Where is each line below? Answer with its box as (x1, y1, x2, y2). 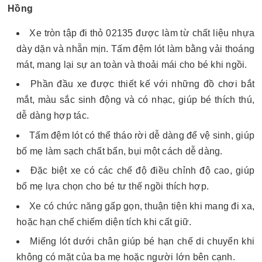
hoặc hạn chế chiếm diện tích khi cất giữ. (16, 216, 192, 227)
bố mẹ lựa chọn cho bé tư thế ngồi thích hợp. (16, 181, 212, 192)
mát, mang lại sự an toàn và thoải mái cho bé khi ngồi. (16, 60, 247, 70)
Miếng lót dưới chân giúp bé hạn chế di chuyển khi (30, 236, 254, 246)
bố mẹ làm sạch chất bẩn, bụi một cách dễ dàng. (16, 146, 223, 156)
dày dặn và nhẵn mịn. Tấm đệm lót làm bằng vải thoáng (16, 44, 254, 54)
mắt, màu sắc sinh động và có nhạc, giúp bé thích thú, (16, 95, 254, 105)
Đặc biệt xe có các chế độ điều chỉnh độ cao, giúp (30, 166, 254, 176)
